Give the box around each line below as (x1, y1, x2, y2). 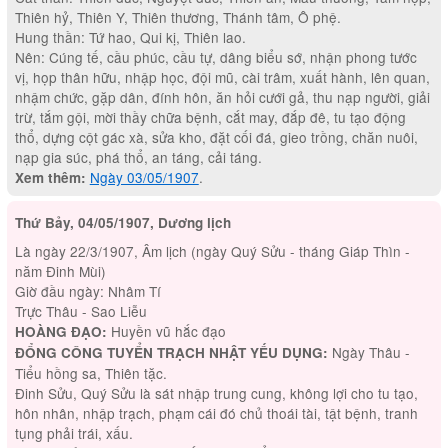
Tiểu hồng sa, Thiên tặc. (14, 362, 167, 383)
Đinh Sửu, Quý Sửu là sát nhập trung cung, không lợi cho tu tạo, (14, 382, 418, 403)
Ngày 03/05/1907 (89, 166, 199, 187)
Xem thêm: (14, 167, 86, 187)
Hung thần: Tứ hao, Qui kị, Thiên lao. (14, 26, 246, 47)
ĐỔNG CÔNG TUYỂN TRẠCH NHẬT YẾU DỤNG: (14, 342, 328, 362)
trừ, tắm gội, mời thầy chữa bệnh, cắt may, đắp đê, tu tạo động (14, 106, 406, 127)
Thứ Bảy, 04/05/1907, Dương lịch (14, 212, 231, 232)
